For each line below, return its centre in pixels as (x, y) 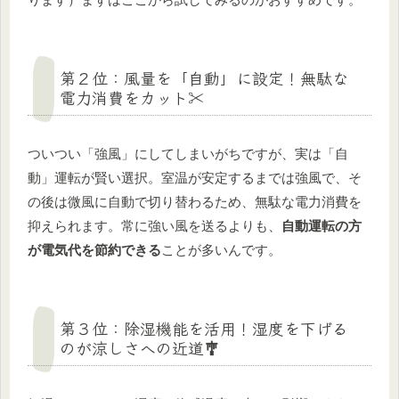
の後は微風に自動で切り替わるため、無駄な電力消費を (195, 201)
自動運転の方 (322, 225)
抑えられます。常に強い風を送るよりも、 (155, 225)
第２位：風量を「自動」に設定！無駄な (204, 77)
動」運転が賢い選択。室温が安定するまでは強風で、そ (195, 177)
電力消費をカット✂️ (132, 97)
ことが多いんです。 (221, 249)
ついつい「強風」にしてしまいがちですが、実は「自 (188, 153)
